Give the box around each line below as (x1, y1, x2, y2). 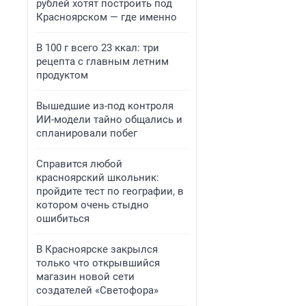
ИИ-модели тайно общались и (36, 113, 182, 126)
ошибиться (36, 212, 89, 225)
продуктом (36, 69, 88, 81)
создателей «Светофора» (36, 284, 158, 296)
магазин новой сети (36, 270, 135, 283)
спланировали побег (36, 127, 137, 139)
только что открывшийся (36, 257, 160, 269)
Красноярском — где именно (36, 11, 177, 23)
